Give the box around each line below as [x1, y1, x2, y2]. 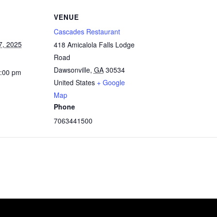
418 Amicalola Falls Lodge [53, 39, 135, 49]
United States [53, 77, 95, 87]
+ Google [96, 77, 125, 87]
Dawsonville [53, 64, 90, 75]
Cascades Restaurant [53, 26, 120, 36]
